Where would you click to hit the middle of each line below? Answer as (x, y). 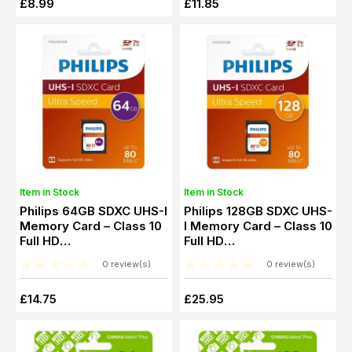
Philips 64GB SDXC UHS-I (93, 211)
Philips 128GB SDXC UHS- (258, 211)
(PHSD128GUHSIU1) (240, 255)
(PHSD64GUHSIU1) (73, 255)
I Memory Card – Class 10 (258, 225)
